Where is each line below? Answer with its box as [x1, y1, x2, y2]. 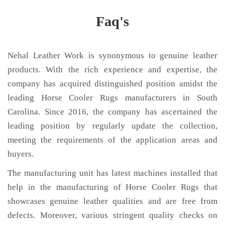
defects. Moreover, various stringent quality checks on [8, 210, 217, 220]
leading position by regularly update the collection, [8, 121, 217, 131]
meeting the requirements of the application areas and [8, 135, 217, 145]
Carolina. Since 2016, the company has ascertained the [8, 107, 217, 117]
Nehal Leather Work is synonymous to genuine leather [8, 51, 217, 60]
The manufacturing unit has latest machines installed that [8, 168, 217, 178]
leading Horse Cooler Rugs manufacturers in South [8, 93, 217, 102]
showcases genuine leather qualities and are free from [8, 196, 217, 206]
